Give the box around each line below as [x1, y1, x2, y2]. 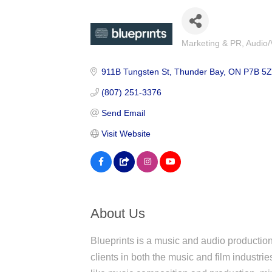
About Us [90, 205, 146, 221]
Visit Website [101, 128, 151, 138]
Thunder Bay [174, 66, 223, 76]
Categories [181, 44, 229, 55]
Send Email [101, 107, 145, 118]
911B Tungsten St [101, 66, 169, 76]
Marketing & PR [182, 38, 242, 48]
